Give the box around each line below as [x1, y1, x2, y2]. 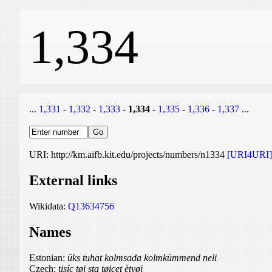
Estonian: [29, 252, 67, 263]
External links [29, 172, 117, 188]
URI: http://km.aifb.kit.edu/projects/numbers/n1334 [29, 149, 227, 160]
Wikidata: [29, 200, 68, 211]
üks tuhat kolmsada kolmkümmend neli [67, 252, 217, 263]
